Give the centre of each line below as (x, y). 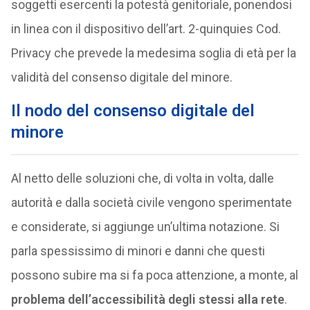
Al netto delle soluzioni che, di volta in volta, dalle (142, 178)
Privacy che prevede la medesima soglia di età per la (153, 53)
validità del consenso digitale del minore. (121, 77)
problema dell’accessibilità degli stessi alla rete (147, 299)
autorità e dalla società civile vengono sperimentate (151, 202)
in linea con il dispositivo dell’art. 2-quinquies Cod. (146, 29)
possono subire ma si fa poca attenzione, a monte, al (154, 275)
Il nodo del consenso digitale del (133, 111)
